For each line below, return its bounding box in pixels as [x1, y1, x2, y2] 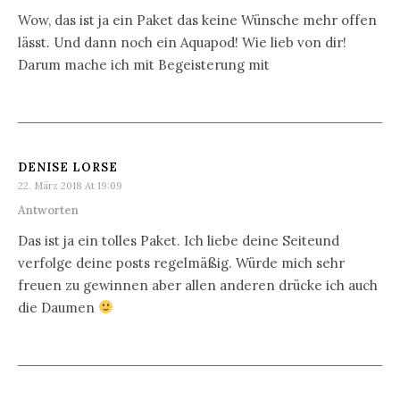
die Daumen [18, 298, 98, 316]
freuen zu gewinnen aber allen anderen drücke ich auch [18, 276, 378, 294]
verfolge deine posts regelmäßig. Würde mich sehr [18, 254, 345, 271]
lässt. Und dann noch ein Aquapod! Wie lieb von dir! [18, 33, 346, 51]
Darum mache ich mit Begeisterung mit [18, 55, 270, 73]
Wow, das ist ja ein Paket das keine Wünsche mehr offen [18, 11, 377, 29]
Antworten [18, 202, 79, 218]
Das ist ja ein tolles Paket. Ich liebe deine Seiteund [18, 231, 339, 249]
